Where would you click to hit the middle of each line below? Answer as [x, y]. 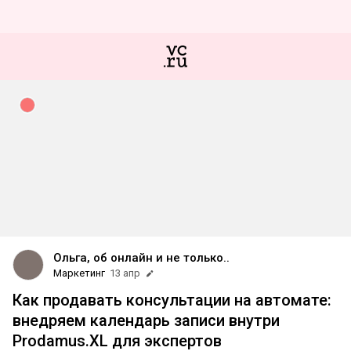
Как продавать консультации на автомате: [172, 300]
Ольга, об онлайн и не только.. [141, 258]
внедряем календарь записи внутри [146, 320]
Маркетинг [79, 273]
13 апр [125, 273]
